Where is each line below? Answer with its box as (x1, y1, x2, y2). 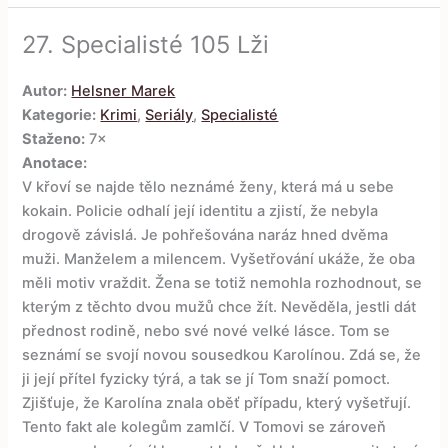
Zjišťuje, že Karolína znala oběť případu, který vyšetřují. (22, 393, 412, 412)
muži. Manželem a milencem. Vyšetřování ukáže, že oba (22, 249, 416, 268)
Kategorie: (22, 105, 97, 124)
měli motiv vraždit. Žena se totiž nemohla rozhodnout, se (22, 273, 423, 292)
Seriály (145, 105, 194, 124)
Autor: (22, 81, 68, 100)
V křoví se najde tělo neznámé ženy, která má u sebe (22, 177, 395, 196)
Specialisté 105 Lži (61, 29, 270, 59)
